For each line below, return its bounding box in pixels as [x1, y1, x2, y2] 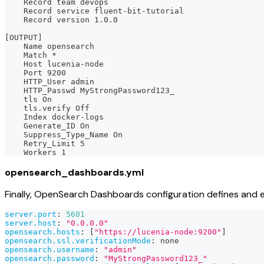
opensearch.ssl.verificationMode [5, 236, 151, 245]
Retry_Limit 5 [5, 138, 85, 148]
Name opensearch [5, 41, 94, 51]
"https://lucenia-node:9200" [94, 227, 222, 236]
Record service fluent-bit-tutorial [5, 6, 184, 15]
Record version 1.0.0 [5, 15, 118, 24]
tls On [5, 94, 52, 104]
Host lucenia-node [5, 59, 104, 68]
